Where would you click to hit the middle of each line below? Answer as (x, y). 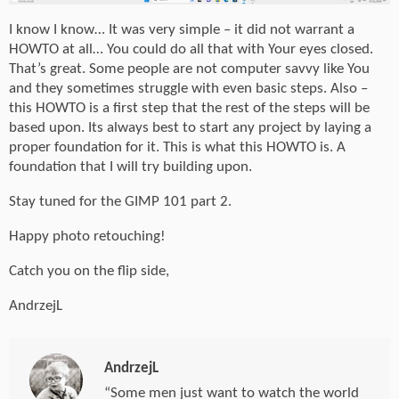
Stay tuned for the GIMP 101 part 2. (120, 201)
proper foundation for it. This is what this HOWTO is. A (177, 147)
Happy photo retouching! (87, 236)
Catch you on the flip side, (89, 271)
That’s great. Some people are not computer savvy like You (189, 69)
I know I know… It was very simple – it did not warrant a (182, 29)
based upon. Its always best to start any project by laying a (190, 127)
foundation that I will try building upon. (130, 167)
